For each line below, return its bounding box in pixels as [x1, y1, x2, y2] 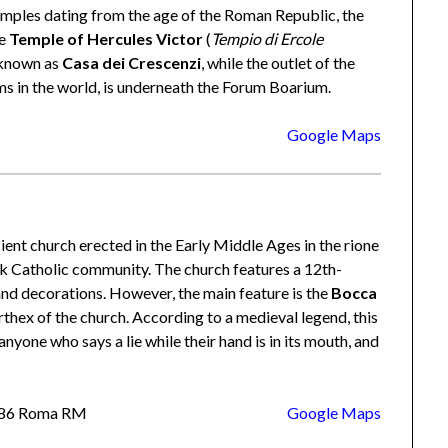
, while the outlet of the [201, 52, 356, 72]
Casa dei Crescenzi [62, 52, 202, 72]
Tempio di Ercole [211, 28, 324, 48]
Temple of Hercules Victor [9, 28, 204, 48]
